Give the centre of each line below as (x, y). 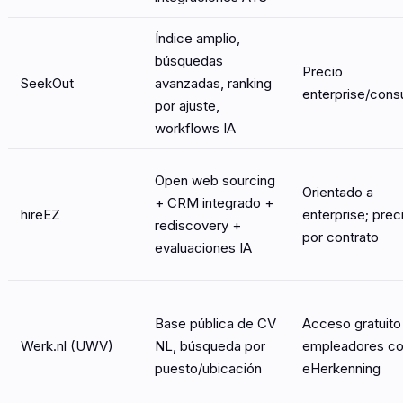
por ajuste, (187, 105)
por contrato (340, 237)
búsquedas (189, 60)
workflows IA (195, 128)
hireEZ (40, 214)
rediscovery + (198, 225)
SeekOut (47, 83)
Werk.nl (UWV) (67, 345)
